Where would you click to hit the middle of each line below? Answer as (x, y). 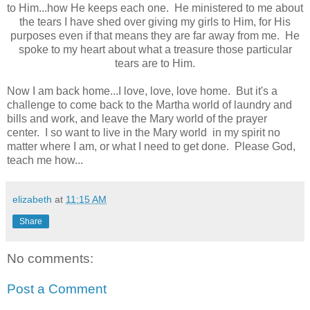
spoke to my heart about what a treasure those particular (155, 49)
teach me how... (45, 160)
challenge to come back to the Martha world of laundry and (149, 104)
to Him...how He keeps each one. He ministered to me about (155, 8)
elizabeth (32, 199)
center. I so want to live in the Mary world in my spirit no (144, 132)
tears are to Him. (155, 63)
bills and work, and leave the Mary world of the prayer (137, 118)
